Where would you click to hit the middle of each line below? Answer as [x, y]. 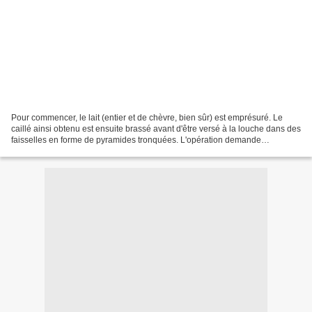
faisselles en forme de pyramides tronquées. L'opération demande [136, 140]
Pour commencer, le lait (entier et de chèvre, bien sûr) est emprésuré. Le [147, 117]
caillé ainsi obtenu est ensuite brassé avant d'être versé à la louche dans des [156, 128]
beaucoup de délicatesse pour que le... [85, 151]
